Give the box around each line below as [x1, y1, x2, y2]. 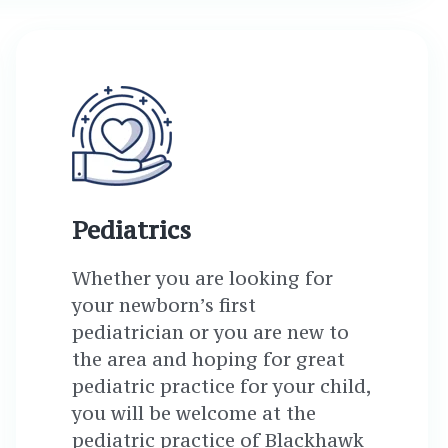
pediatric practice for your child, [71, 374, 371, 398]
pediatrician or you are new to [71, 320, 349, 344]
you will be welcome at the [71, 401, 316, 425]
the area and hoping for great [71, 347, 345, 371]
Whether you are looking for [71, 266, 333, 290]
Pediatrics [71, 214, 191, 246]
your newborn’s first [71, 293, 256, 317]
